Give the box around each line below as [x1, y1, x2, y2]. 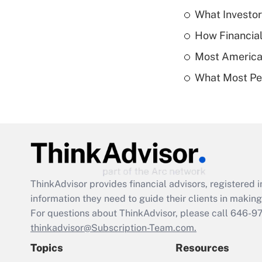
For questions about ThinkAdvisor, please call [30, 208, 230, 219]
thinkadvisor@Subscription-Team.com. [30, 222, 196, 234]
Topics [30, 242, 63, 254]
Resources [175, 242, 229, 254]
